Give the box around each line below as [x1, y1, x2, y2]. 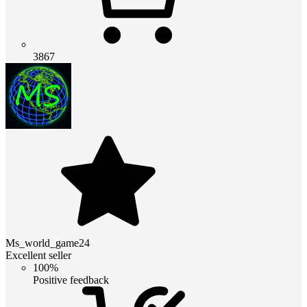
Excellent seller [5, 249, 71, 262]
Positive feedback [33, 274, 109, 286]
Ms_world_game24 [5, 237, 90, 249]
